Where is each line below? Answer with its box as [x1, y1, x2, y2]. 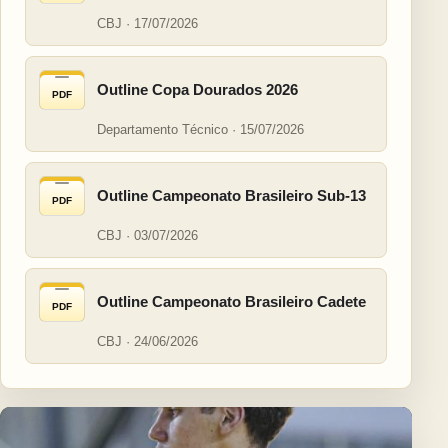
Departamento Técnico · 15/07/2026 [97, 122, 304, 138]
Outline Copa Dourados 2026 [97, 81, 298, 99]
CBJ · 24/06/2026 [97, 334, 198, 350]
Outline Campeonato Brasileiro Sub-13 [97, 187, 366, 205]
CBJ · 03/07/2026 [97, 228, 198, 244]
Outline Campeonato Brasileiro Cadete [97, 293, 366, 311]
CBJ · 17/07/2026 [97, 16, 198, 32]
